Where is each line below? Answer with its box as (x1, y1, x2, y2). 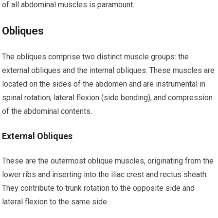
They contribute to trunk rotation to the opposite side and (2, 183, 195, 193)
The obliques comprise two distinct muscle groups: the (2, 52, 189, 61)
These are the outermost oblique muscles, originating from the (2, 156, 214, 165)
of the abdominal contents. (2, 107, 92, 116)
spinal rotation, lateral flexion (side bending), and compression (2, 93, 213, 102)
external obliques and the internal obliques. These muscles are (2, 66, 215, 75)
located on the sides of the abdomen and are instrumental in (2, 79, 206, 89)
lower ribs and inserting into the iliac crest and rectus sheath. (2, 170, 208, 179)
